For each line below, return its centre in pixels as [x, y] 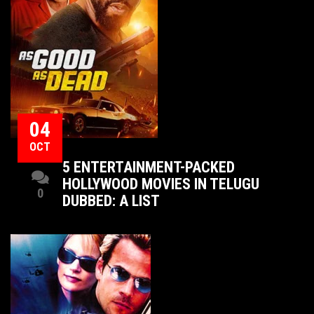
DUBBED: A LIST [111, 201]
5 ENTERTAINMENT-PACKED [149, 167]
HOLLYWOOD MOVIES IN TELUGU [161, 184]
